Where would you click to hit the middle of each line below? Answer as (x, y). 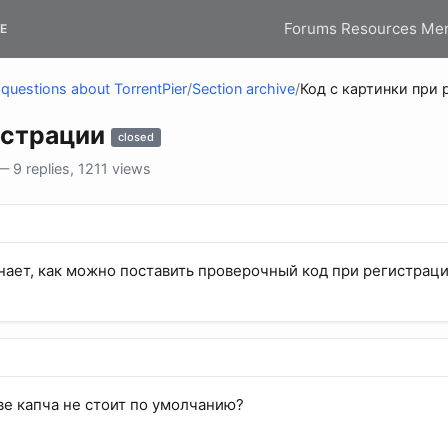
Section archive (243, 89)
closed (136, 137)
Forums (310, 28)
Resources (379, 28)
